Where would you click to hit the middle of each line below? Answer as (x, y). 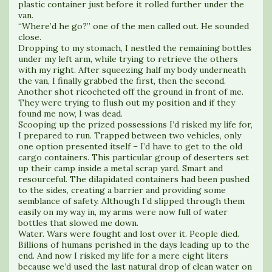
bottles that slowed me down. (78, 223)
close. (30, 37)
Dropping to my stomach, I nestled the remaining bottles (135, 48)
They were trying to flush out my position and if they (127, 102)
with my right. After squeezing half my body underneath (132, 70)
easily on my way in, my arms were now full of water (123, 212)
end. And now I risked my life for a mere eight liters (123, 255)
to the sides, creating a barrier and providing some (122, 190)
